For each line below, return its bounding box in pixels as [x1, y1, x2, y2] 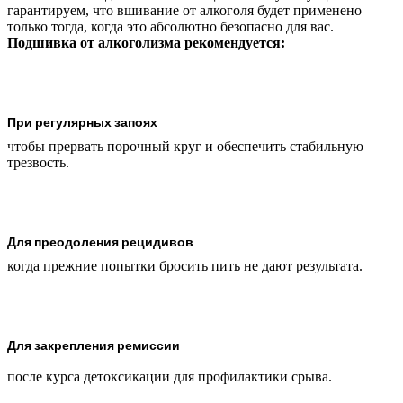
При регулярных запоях [7, 112, 157, 131]
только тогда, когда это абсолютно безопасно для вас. [7, 19, 334, 35]
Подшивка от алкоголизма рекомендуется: [7, 35, 285, 51]
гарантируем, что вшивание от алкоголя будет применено [7, 3, 362, 19]
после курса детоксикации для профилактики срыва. [7, 368, 332, 384]
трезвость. [7, 155, 69, 171]
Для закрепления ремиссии [7, 336, 180, 354]
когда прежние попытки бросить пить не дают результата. [7, 258, 363, 274]
